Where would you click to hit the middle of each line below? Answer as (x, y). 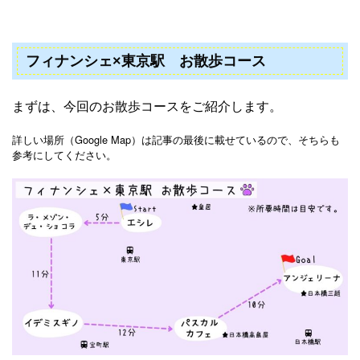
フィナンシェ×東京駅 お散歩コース (146, 61)
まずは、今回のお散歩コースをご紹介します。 (147, 106)
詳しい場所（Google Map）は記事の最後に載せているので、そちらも (176, 140)
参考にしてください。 (64, 155)
